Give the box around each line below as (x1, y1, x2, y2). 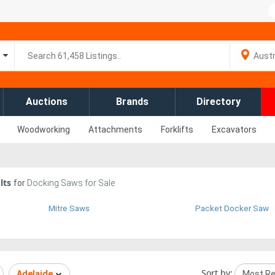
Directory (196, 96, 241, 107)
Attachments (88, 125, 142, 134)
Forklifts (161, 125, 193, 134)
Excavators (212, 125, 257, 134)
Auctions (25, 96, 68, 107)
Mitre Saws (48, 204, 90, 213)
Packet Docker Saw (195, 204, 269, 213)
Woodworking (17, 125, 70, 134)
